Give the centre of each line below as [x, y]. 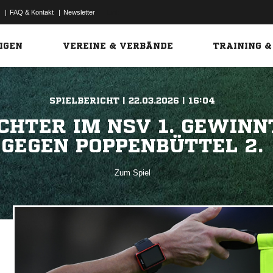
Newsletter [79, 12]
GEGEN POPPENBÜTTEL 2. [133, 146]
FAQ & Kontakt [32, 12]
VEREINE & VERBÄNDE [118, 46]
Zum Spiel [132, 173]
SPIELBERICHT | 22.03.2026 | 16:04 [133, 101]
